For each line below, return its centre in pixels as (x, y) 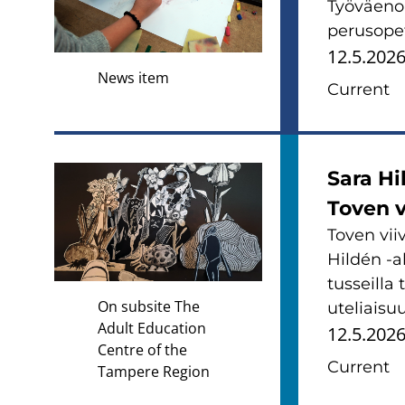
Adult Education (152, 329)
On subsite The (149, 307)
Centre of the (142, 350)
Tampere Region (154, 372)
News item (133, 78)
